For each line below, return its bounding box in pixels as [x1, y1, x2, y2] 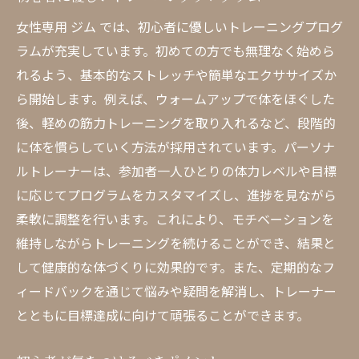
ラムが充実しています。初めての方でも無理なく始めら [16, 41, 335, 60]
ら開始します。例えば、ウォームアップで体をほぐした [16, 89, 335, 108]
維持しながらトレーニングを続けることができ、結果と [16, 233, 336, 252]
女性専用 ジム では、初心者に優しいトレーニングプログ [16, 17, 343, 36]
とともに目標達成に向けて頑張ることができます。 [16, 305, 309, 325]
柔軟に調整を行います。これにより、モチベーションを [16, 209, 334, 228]
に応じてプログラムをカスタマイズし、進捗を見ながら [16, 185, 337, 204]
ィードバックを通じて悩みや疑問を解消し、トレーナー [16, 281, 337, 301]
